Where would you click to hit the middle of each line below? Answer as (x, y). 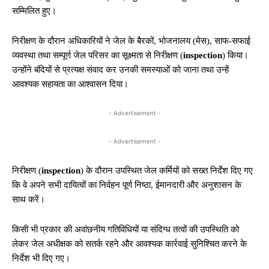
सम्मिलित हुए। (34, 11)
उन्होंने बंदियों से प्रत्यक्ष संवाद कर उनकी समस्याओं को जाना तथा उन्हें (120, 70)
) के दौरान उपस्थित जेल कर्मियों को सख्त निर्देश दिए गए (167, 171)
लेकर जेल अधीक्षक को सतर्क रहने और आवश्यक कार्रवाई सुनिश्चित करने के (129, 244)
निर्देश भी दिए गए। (41, 258)
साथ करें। (29, 199)
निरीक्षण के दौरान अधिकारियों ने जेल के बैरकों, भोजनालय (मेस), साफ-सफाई (131, 41)
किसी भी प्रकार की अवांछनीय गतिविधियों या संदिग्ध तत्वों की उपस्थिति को (125, 229)
